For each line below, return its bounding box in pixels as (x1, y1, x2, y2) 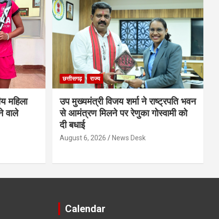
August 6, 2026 (59, 134, 106, 142)
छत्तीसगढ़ (62, 75, 82, 83)
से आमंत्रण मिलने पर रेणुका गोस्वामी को (59, 108, 187, 119)
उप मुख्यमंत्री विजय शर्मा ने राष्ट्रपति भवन (59, 96, 196, 108)
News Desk (111, 134, 146, 142)
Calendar (65, 203, 106, 215)
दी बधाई (59, 119, 85, 131)
